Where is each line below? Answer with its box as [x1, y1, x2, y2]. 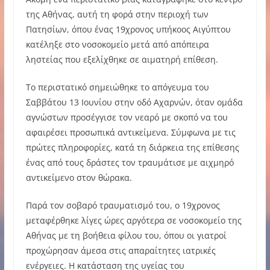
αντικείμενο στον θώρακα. [25, 171, 132, 183]
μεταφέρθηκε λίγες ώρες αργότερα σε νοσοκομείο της [25, 214, 242, 226]
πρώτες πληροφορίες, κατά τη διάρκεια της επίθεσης [25, 141, 239, 153]
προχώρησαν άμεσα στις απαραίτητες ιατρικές [25, 244, 216, 256]
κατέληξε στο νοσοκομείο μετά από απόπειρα [25, 38, 209, 50]
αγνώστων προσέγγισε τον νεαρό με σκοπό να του [25, 111, 228, 123]
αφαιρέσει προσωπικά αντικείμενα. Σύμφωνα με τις [25, 126, 236, 138]
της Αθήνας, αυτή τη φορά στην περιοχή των [25, 8, 209, 20]
